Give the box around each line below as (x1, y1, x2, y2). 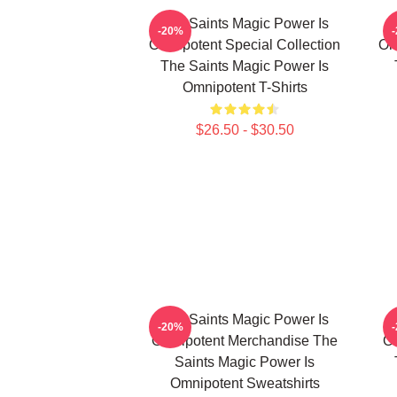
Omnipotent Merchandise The (152, 333, 338, 348)
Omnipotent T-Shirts (182, 80, 307, 95)
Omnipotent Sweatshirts (169, 376, 320, 391)
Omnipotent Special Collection (149, 37, 340, 52)
